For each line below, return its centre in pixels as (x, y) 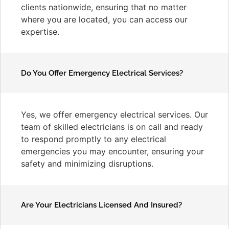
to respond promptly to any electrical (94, 139)
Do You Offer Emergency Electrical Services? (102, 73)
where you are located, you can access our (104, 19)
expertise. (40, 31)
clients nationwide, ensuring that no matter (104, 7)
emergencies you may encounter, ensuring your (112, 151)
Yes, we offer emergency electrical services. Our (114, 114)
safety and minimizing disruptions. (87, 163)
